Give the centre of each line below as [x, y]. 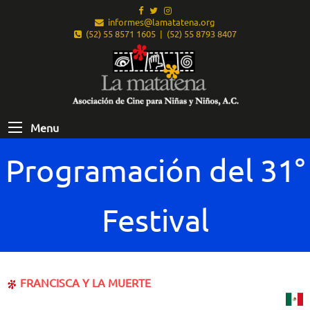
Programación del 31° [155, 170]
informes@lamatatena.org [159, 22]
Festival [155, 220]
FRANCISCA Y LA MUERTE [84, 283]
